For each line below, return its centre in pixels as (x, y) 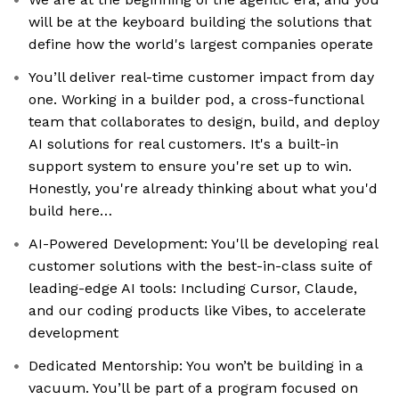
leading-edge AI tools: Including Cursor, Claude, (193, 289)
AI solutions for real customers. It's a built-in (183, 144)
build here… (70, 211)
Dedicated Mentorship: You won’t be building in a (196, 366)
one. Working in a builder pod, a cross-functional (196, 100)
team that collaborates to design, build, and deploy (204, 122)
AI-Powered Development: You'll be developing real (204, 244)
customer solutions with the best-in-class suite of (200, 266)
